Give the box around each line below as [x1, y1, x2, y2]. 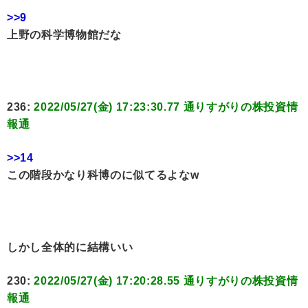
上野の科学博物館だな [7, 29, 122, 41]
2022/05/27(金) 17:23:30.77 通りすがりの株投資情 [34, 101, 298, 113]
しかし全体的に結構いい [7, 241, 133, 254]
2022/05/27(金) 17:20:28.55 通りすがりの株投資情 [34, 275, 298, 287]
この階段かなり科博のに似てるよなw [7, 169, 199, 181]
